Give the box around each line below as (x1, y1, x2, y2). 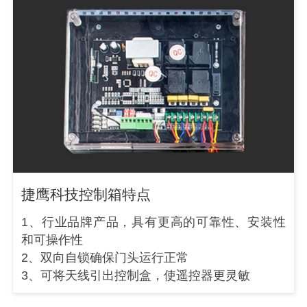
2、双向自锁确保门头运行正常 (21, 251, 189, 265)
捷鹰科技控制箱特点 (21, 186, 151, 203)
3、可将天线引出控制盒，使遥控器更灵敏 (21, 269, 251, 283)
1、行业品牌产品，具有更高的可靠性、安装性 (21, 215, 286, 230)
